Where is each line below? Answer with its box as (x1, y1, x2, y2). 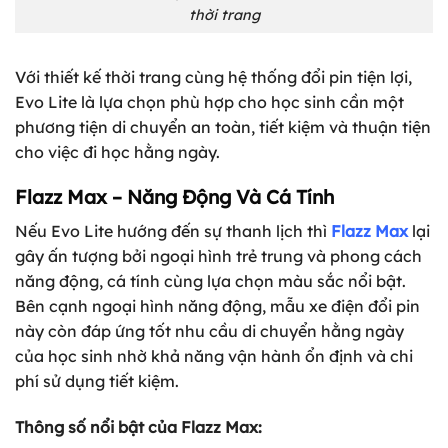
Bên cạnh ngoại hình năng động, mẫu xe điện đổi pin (15, 295, 420, 316)
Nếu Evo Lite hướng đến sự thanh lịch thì (15, 220, 331, 241)
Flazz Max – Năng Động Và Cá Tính (15, 185, 334, 210)
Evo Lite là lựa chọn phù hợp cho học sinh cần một (15, 91, 404, 112)
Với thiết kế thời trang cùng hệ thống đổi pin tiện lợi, (15, 66, 412, 87)
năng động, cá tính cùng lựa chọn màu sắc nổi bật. (15, 270, 406, 291)
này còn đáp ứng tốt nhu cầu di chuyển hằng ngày (15, 320, 404, 341)
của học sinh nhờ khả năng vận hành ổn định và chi (15, 345, 413, 366)
